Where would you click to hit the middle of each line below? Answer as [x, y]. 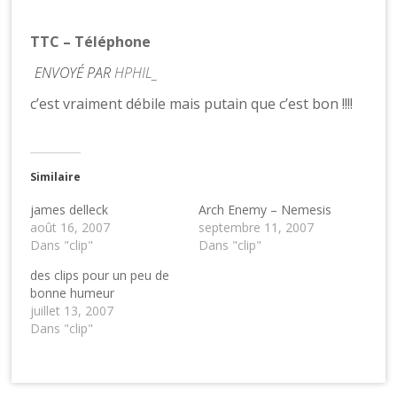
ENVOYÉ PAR [75, 72]
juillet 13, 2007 [72, 310]
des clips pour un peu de [100, 275]
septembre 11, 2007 [256, 227]
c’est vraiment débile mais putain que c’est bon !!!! [192, 103]
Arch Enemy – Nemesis [265, 209]
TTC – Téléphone [91, 41]
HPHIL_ [136, 72]
